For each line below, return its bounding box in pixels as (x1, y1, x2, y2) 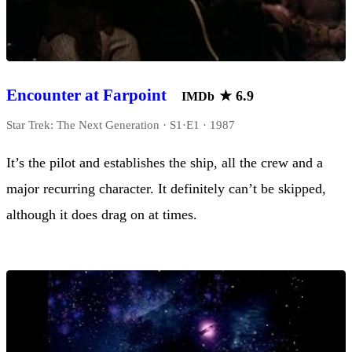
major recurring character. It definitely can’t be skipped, (6, 181, 326, 197)
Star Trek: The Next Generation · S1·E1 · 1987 (6, 118, 235, 132)
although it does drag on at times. (6, 207, 197, 223)
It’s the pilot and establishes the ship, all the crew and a (6, 155, 323, 171)
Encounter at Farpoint (6, 86, 167, 105)
